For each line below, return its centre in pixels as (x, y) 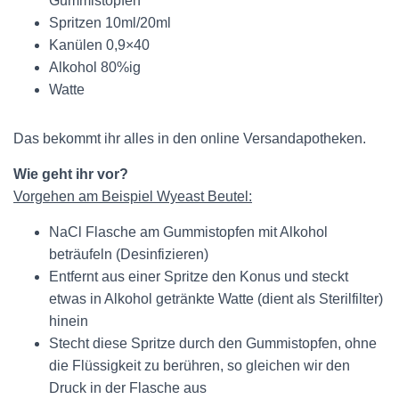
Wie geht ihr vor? (71, 174)
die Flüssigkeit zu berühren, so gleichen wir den (199, 366)
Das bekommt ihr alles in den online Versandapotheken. (190, 138)
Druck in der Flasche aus (128, 388)
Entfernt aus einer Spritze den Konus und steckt (199, 277)
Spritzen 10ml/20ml (110, 23)
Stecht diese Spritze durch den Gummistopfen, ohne (213, 343)
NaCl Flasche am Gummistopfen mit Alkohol (188, 232)
